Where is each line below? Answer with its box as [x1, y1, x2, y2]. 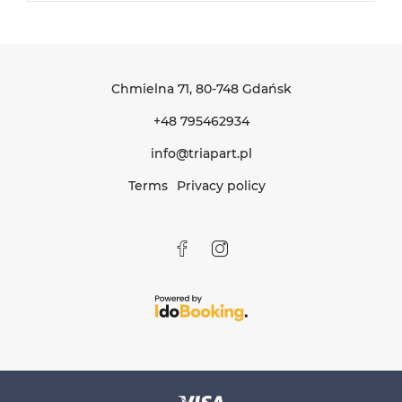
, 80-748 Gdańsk [188, 80, 292, 97]
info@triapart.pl [150, 144, 252, 162]
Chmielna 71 [110, 80, 189, 97]
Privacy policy [176, 177, 266, 194]
